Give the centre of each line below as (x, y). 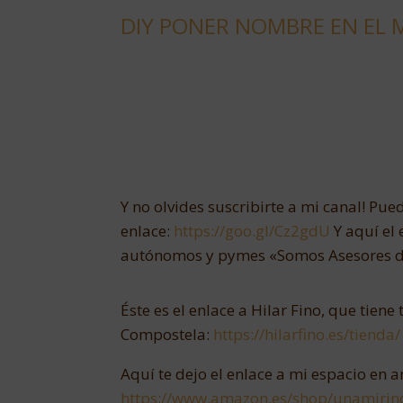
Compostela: (167, 334)
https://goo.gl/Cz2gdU (254, 231)
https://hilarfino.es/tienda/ (307, 334)
